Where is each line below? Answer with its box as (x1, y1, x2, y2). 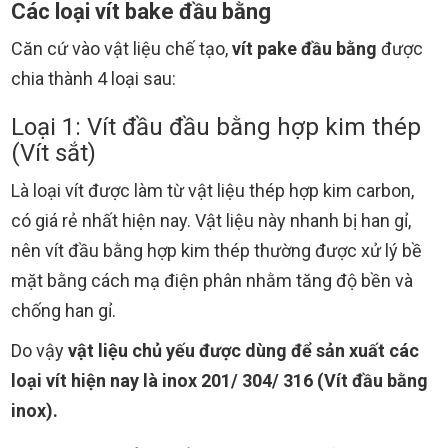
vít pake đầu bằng (232, 38, 377, 60)
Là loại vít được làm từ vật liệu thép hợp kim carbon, (11, 180, 414, 202)
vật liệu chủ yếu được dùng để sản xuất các (68, 340, 419, 362)
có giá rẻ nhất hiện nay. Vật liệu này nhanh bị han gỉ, (11, 210, 411, 232)
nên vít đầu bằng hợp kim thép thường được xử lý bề (11, 240, 422, 262)
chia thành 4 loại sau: (11, 68, 176, 90)
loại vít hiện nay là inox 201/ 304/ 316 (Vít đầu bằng (11, 370, 428, 392)
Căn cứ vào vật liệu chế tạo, (11, 38, 232, 60)
